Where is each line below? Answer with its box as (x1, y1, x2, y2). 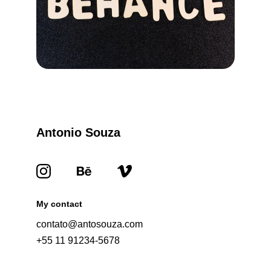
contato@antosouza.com (36, 219, 143, 229)
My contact (36, 199, 82, 209)
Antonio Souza (36, 126, 120, 139)
